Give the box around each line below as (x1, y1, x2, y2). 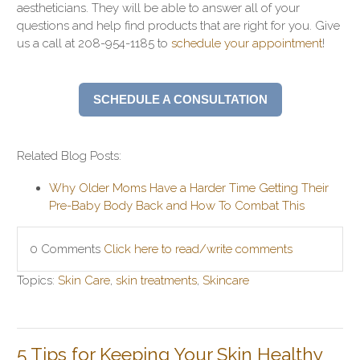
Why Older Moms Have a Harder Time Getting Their (49, 181, 329, 196)
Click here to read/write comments (104, 242, 292, 257)
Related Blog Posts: (17, 149, 121, 164)
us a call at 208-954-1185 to (17, 36, 171, 51)
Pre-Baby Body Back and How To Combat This (49, 198, 305, 214)
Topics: (17, 273, 58, 288)
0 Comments (30, 242, 104, 257)
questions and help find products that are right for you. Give (17, 18, 340, 34)
